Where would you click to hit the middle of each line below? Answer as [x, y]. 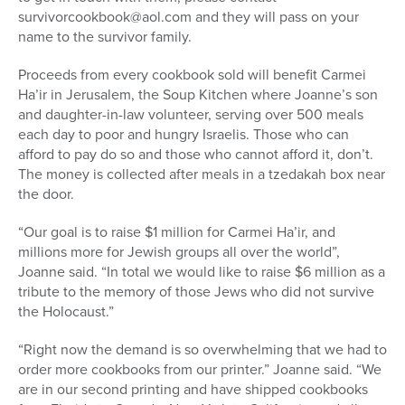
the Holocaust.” [66, 312]
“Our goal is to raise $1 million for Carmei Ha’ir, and [177, 232]
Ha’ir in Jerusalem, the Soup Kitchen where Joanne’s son [198, 95]
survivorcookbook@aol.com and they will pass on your [188, 17]
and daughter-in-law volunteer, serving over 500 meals [191, 115]
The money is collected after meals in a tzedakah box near [202, 174]
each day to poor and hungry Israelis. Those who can [184, 135]
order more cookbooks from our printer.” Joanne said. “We [200, 370]
